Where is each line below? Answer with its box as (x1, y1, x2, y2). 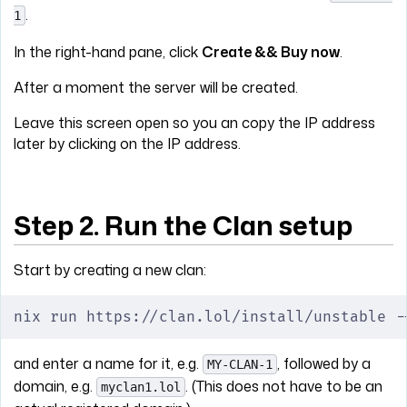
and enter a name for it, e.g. (14, 352, 203, 373)
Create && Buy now (202, 41, 340, 62)
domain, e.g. (14, 375, 96, 396)
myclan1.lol (101, 379, 181, 394)
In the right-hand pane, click (14, 41, 202, 62)
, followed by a (277, 352, 371, 373)
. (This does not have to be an (185, 375, 382, 396)
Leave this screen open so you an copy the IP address (14, 112, 375, 133)
